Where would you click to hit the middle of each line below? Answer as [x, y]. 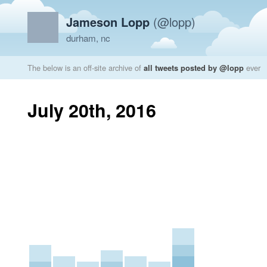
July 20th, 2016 [92, 110]
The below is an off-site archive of [86, 68]
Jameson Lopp [108, 22]
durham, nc [88, 38]
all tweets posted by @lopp [194, 68]
